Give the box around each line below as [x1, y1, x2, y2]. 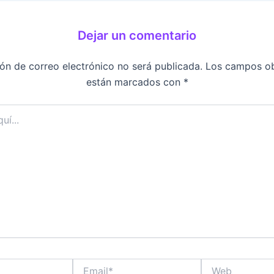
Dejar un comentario [78, 28, 196, 43]
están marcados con [86, 76, 183, 89]
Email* [72, 259, 97, 270]
